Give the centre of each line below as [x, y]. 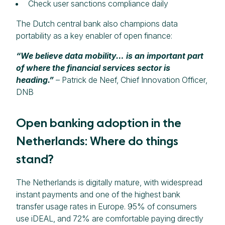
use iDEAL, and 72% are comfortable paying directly [110, 218]
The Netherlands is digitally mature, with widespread [109, 182]
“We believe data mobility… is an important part [110, 55]
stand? [35, 159]
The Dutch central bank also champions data [97, 23]
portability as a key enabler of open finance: [94, 35]
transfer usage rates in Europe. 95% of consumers [106, 206]
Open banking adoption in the [99, 123]
